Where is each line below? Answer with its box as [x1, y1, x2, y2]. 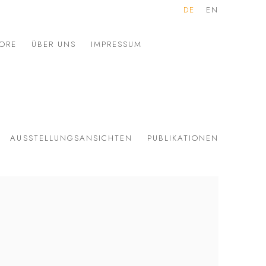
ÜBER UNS [31, 38, 77, 50]
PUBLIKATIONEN [147, 132, 218, 144]
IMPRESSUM [91, 38, 142, 50]
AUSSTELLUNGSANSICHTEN [10, 132, 132, 144]
